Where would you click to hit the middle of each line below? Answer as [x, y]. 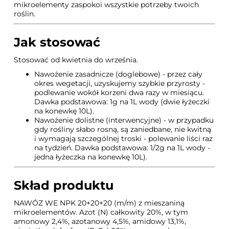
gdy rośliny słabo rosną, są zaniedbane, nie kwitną [123, 130]
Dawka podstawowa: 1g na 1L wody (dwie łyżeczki [122, 102]
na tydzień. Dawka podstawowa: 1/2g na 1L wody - [122, 148]
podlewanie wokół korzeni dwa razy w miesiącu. [119, 93]
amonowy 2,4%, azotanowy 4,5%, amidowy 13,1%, [100, 222]
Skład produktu [64, 186]
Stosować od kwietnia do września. [77, 60]
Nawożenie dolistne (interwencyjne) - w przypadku [124, 120]
